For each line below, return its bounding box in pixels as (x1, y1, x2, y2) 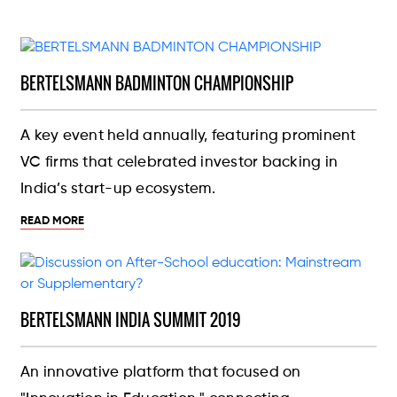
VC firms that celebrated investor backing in (20, 155, 339, 171)
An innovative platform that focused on (20, 365, 301, 381)
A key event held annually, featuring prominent (20, 128, 356, 144)
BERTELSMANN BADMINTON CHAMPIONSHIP (20, 72, 294, 96)
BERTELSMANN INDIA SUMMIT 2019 (20, 308, 242, 332)
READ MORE (20, 215, 85, 228)
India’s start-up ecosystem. (20, 182, 215, 198)
